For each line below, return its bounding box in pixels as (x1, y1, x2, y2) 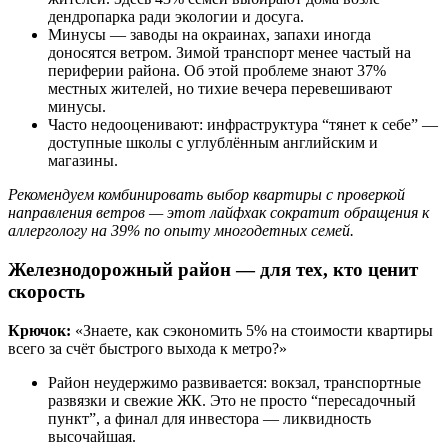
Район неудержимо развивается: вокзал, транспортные (48, 373, 421, 391)
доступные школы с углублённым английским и (48, 134, 378, 152)
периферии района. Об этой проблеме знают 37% (48, 62, 386, 80)
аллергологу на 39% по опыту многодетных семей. (8, 222, 354, 240)
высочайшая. (48, 427, 136, 445)
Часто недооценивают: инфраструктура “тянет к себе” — (48, 116, 438, 134)
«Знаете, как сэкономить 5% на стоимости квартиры (71, 321, 433, 339)
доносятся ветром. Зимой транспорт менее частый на (48, 44, 411, 62)
